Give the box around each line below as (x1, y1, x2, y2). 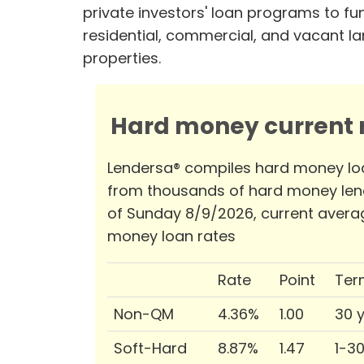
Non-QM (114, 303, 174, 324)
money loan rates (107, 225, 236, 246)
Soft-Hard (114, 337, 187, 358)
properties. (83, 47, 161, 68)
